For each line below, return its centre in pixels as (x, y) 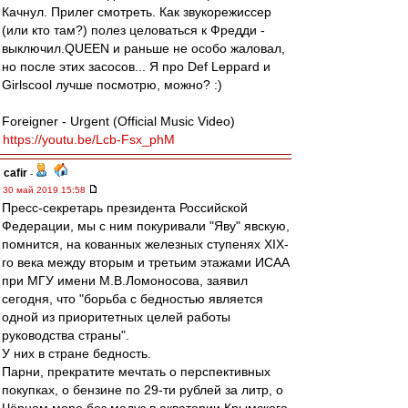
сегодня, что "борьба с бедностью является (133, 299)
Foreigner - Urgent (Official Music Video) (118, 121)
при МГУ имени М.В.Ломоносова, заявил (125, 280)
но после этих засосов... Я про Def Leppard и (136, 66)
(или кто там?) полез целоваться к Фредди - (133, 30)
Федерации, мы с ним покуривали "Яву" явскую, (146, 226)
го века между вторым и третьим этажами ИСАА (146, 262)
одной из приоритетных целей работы (116, 317)
